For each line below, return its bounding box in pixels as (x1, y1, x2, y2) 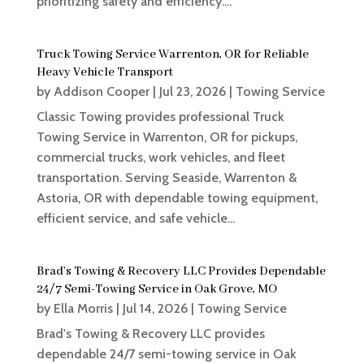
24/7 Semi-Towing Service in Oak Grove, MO (36, 282, 277, 297)
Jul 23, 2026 (158, 84, 226, 100)
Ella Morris (53, 301, 113, 317)
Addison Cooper (53, 84, 149, 100)
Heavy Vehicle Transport (36, 65, 173, 80)
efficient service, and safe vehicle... (36, 210, 235, 227)
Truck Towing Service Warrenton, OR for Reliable (36, 47, 309, 63)
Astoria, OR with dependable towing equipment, (36, 190, 318, 206)
